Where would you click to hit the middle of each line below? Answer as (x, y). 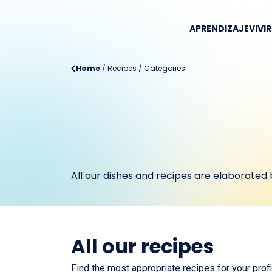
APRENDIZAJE (219, 29)
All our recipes (142, 246)
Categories (165, 68)
